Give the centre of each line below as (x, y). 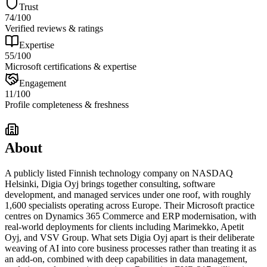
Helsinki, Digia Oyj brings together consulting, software (110, 184)
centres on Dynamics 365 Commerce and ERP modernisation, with (131, 216)
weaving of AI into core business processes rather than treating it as (131, 249)
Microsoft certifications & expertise (71, 67)
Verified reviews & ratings (54, 29)
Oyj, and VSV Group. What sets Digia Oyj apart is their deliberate (130, 238)
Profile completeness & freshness (67, 105)
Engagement (43, 83)
